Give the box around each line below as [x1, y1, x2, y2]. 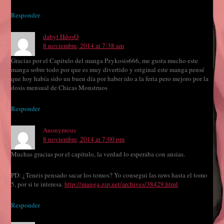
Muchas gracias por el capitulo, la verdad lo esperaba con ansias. [11, 149, 185, 159]
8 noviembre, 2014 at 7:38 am [43, 41, 124, 50]
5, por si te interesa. [11, 179, 65, 189]
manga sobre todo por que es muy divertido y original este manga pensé [11, 65, 205, 74]
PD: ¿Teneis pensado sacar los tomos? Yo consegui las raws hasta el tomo [11, 170, 208, 180]
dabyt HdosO [43, 32, 79, 41]
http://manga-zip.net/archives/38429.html [64, 179, 178, 189]
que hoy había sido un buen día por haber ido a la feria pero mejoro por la [11, 74, 209, 83]
